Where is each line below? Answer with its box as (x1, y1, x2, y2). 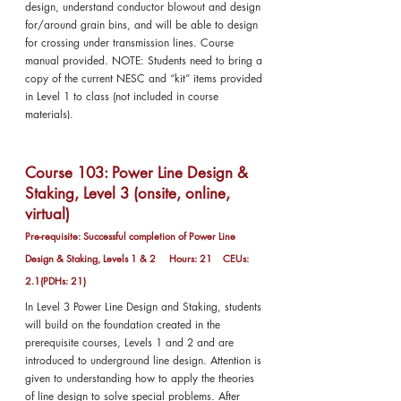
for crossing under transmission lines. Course (25, 35, 234, 50)
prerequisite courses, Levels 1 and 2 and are (25, 335, 234, 350)
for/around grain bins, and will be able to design (25, 17, 258, 32)
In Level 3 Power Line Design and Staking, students (25, 299, 261, 314)
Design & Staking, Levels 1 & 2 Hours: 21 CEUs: (25, 252, 249, 265)
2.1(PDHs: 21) (25, 274, 86, 287)
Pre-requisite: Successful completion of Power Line (25, 229, 235, 243)
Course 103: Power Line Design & (25, 163, 248, 183)
